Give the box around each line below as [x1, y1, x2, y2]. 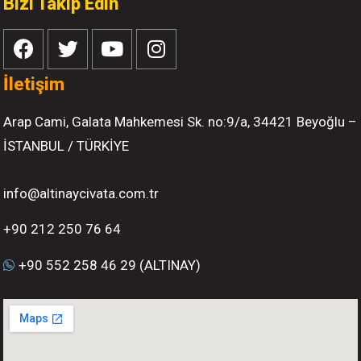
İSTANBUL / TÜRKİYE [3, 137, 129, 154]
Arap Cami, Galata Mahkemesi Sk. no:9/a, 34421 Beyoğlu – [3, 113, 357, 130]
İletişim [3, 73, 64, 94]
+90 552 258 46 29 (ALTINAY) [19, 256, 201, 273]
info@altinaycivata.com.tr [3, 185, 159, 201]
